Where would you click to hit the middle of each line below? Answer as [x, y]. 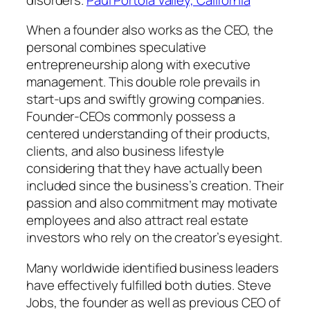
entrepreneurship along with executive [139, 65]
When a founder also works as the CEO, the [150, 30]
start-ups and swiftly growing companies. [145, 99]
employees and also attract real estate [138, 220]
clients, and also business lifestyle [126, 151]
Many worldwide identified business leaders [153, 267]
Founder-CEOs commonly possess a [131, 117]
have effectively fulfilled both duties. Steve [149, 285]
